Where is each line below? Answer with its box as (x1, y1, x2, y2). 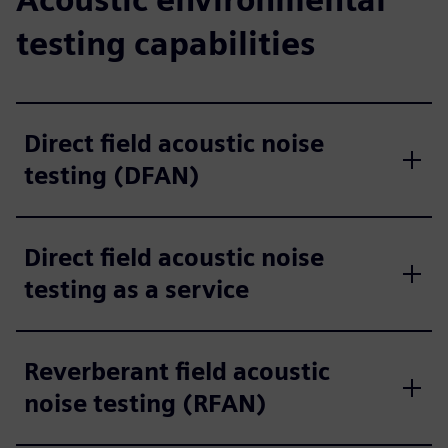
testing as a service (24, 274, 249, 304)
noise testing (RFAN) (24, 388, 267, 418)
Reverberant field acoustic (24, 356, 330, 386)
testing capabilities (16, 23, 315, 63)
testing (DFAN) (24, 160, 200, 190)
